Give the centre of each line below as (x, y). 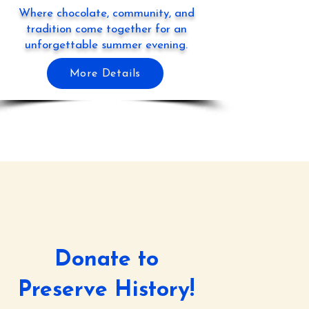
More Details (105, 73)
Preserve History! (106, 290)
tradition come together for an (106, 29)
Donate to (106, 260)
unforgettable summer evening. (106, 45)
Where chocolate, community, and (106, 13)
